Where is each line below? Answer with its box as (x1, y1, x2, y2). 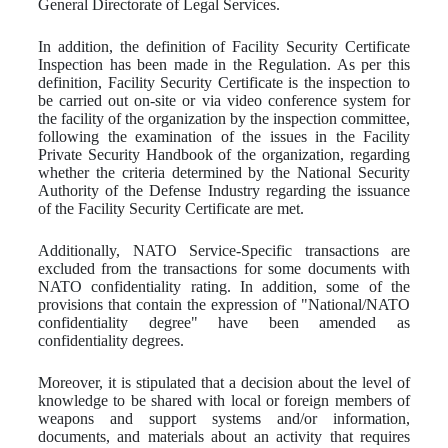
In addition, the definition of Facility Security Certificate (38, 37, 410, 55)
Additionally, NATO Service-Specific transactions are (38, 241, 410, 259)
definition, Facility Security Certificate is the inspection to (38, 73, 410, 91)
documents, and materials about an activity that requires (38, 427, 410, 445)
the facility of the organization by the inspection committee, (38, 109, 410, 127)
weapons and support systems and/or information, (38, 409, 410, 427)
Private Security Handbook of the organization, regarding (38, 145, 410, 163)
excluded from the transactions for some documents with (38, 259, 410, 277)
